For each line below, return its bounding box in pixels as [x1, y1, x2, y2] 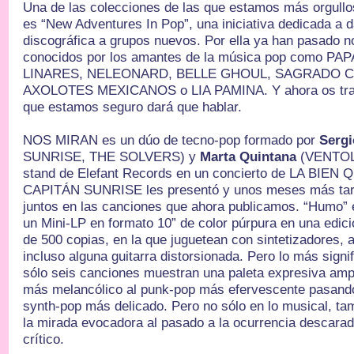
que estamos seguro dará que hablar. [23, 100, 243, 115]
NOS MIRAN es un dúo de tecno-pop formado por [23, 133, 320, 148]
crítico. [23, 332, 65, 347]
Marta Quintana [200, 149, 301, 164]
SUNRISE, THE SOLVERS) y [23, 149, 201, 164]
